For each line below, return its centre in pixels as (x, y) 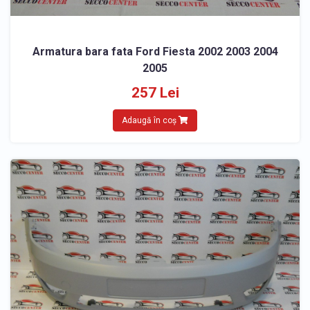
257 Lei (155, 93)
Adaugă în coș (150, 121)
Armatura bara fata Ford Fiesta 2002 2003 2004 (155, 52)
